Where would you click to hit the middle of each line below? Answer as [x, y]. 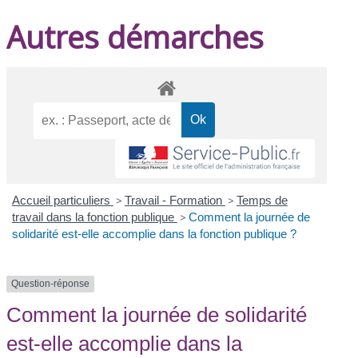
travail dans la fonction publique [94, 217]
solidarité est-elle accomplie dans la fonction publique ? [154, 234]
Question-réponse [51, 284]
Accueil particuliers [62, 201]
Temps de [262, 201]
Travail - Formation [175, 201]
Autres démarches [135, 36]
